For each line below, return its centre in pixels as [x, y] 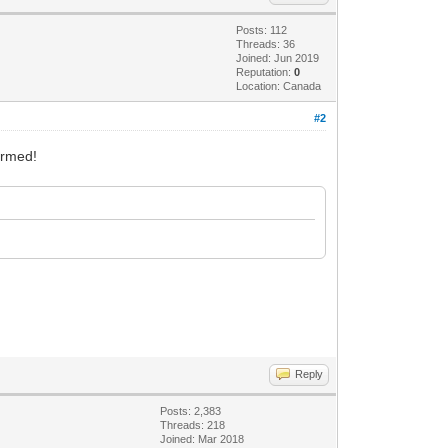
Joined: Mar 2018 [202, 438]
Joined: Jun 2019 [278, 57]
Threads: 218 [193, 424]
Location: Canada [279, 85]
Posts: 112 [262, 29]
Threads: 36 [266, 43]
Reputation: [265, 71]
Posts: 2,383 [191, 410]
